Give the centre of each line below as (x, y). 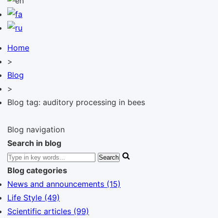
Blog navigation (36, 129)
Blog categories (37, 170)
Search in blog (34, 143)
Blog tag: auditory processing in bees (76, 102)
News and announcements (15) (64, 184)
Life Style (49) (34, 198)
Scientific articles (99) (48, 211)
